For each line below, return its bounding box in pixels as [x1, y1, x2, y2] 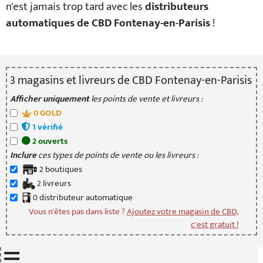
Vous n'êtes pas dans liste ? [29, 204, 127, 219]
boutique [43, 162, 79, 177]
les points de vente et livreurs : [89, 92, 203, 106]
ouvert [36, 134, 64, 149]
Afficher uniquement [9, 92, 89, 106]
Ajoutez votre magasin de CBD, [127, 204, 239, 219]
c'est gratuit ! [191, 217, 239, 232]
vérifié [35, 120, 63, 134]
